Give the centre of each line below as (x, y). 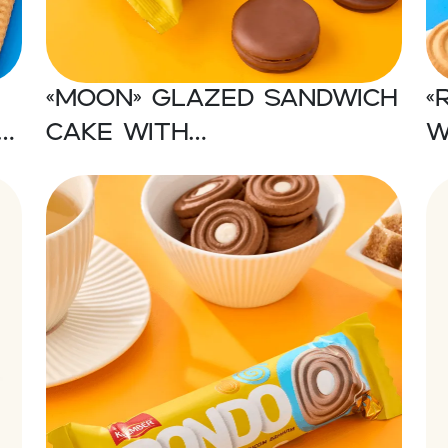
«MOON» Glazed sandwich (222, 100)
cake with (117, 134)
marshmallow (148, 168)
